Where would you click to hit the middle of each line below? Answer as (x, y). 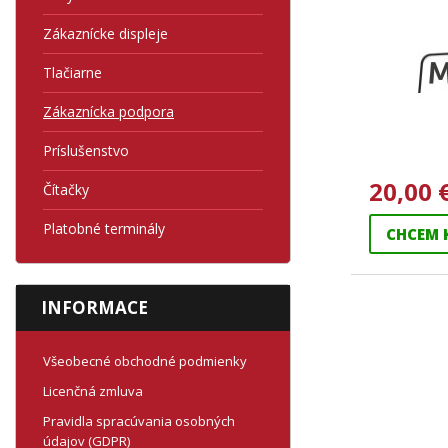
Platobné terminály (104, 228)
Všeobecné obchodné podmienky (145, 361)
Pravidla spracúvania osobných (139, 421)
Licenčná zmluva (93, 391)
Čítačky (66, 189)
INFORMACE (94, 307)
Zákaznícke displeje (105, 33)
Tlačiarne (72, 72)
